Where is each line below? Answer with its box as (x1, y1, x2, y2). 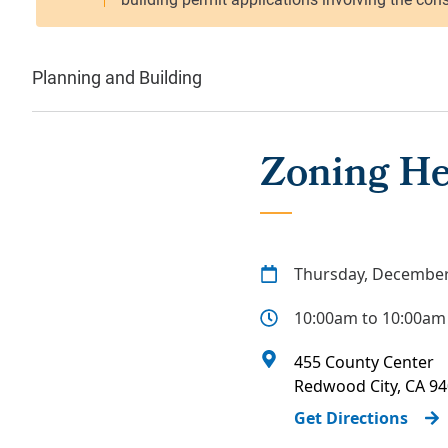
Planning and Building (32, 65, 202, 89)
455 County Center (294, 351, 434, 373)
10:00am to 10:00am (294, 307, 446, 329)
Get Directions (294, 407, 408, 429)
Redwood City (294, 375, 397, 397)
